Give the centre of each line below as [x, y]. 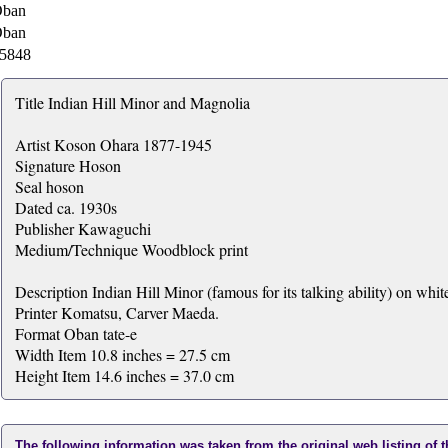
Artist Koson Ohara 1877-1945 [113, 144]
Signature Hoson [67, 165]
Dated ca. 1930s [65, 207]
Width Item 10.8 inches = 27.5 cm [122, 354]
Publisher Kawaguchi [82, 228]
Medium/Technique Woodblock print [131, 249]
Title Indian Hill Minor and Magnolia [132, 102]
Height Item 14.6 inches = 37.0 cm [124, 375]
